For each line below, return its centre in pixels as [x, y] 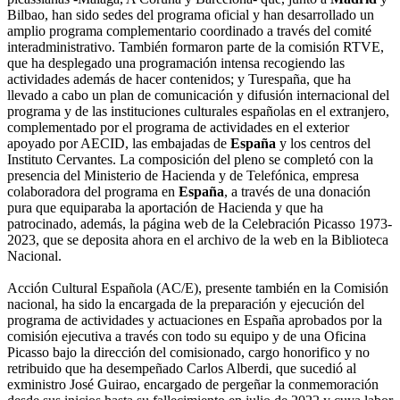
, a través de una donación [297, 192]
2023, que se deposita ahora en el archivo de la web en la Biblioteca [198, 240]
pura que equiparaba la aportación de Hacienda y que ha [165, 208]
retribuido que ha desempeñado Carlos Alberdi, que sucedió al [182, 369]
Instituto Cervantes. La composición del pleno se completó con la [190, 160]
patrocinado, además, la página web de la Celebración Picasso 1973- [200, 224]
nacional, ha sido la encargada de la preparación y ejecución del [186, 304]
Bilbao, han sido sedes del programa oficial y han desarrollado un [191, 15]
